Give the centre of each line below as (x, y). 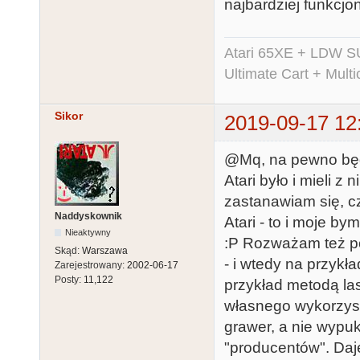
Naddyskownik (88, 217)
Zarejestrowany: (91, 266)
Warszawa (105, 251)
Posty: (69, 280)
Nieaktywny (88, 233)
